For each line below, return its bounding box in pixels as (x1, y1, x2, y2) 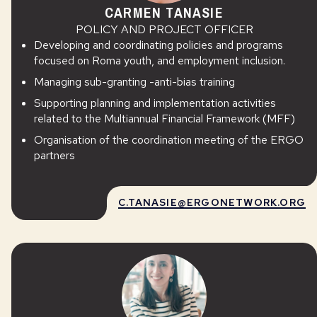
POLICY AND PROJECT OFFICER (75, 22, 253, 37)
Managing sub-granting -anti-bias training (34, 74, 235, 89)
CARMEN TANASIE (105, 3, 224, 22)
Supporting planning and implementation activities (34, 96, 276, 110)
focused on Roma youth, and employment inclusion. (34, 53, 285, 68)
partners (34, 148, 75, 163)
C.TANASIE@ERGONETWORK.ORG (118, 196, 306, 209)
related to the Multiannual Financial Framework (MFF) (34, 111, 295, 126)
